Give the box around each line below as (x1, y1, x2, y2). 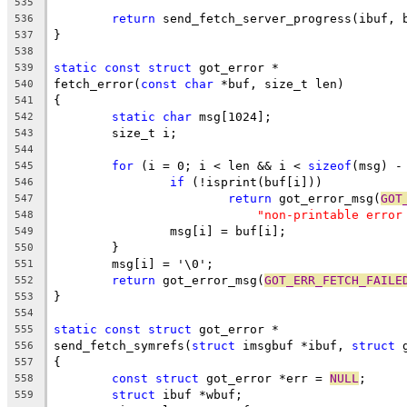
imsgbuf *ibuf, (235, 338, 352, 352)
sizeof (308, 158, 352, 173)
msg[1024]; (192, 109, 272, 124)
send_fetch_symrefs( (54, 338, 192, 352)
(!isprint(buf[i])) (184, 174, 323, 189)
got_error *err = (199, 371, 330, 385)
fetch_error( (54, 76, 141, 91)
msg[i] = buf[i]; (170, 223, 286, 238)
